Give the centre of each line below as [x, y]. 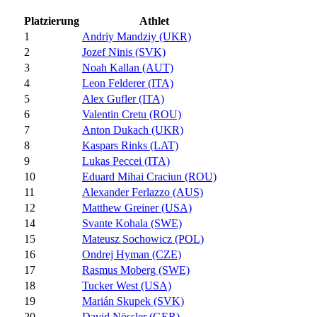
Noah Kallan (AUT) [128, 68]
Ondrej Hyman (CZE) [132, 255]
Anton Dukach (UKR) [133, 130]
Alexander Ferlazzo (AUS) [143, 192]
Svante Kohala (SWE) [132, 224]
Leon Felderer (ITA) [128, 83]
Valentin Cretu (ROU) [132, 115]
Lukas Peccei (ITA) [126, 161]
